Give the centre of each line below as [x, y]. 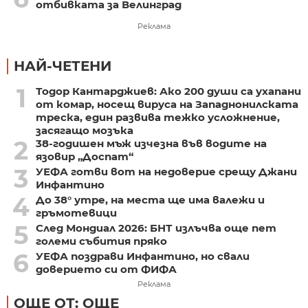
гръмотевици [76, 213]
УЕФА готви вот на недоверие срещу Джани [166, 172]
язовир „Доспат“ [84, 157]
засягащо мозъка [84, 131]
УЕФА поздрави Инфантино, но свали [142, 256]
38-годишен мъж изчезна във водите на [151, 144]
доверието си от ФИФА [106, 269]
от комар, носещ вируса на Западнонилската [167, 104]
